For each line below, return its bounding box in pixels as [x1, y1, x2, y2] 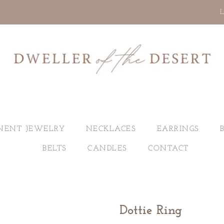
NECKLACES [85, 125, 136, 133]
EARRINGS [156, 125, 199, 133]
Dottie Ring [119, 204, 182, 217]
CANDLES [87, 145, 127, 152]
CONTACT [148, 145, 189, 152]
